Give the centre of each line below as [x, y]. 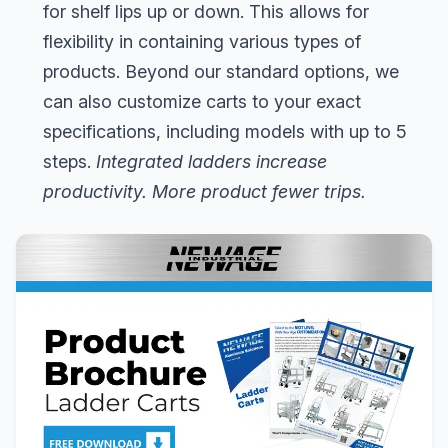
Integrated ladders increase [211, 161]
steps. [69, 161]
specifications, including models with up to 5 [225, 131]
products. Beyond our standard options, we [221, 71]
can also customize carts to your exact [202, 101]
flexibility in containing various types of [202, 41]
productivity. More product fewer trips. [204, 191]
